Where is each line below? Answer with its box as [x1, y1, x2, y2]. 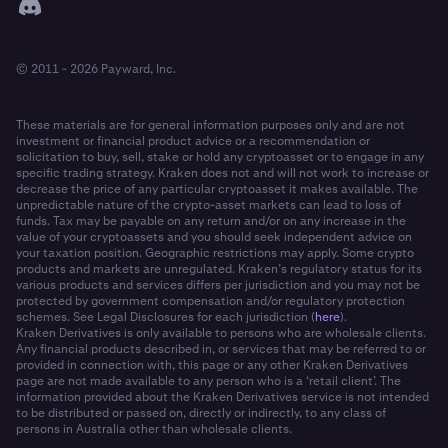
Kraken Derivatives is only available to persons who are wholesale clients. [16, 325, 426, 342]
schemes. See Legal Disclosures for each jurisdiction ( [16, 309, 315, 326]
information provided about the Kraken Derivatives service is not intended [16, 389, 429, 406]
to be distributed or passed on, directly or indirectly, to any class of [16, 405, 386, 422]
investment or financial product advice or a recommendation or [16, 133, 370, 150]
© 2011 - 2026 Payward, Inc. [16, 61, 176, 78]
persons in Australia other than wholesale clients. [16, 421, 292, 438]
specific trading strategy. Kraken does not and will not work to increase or [16, 165, 429, 182]
